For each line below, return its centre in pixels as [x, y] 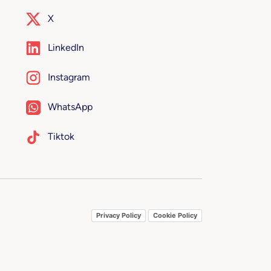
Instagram [69, 77]
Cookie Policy [175, 215]
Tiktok [61, 137]
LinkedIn [66, 48]
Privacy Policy [119, 215]
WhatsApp [70, 107]
